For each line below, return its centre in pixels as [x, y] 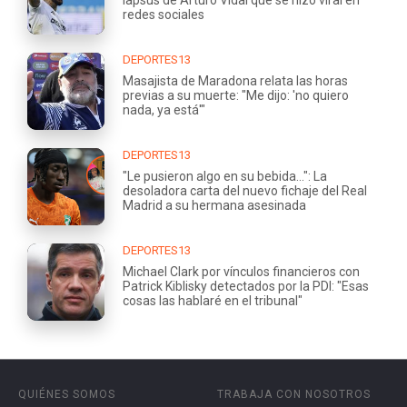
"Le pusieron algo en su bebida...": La [225, 176]
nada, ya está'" [164, 109]
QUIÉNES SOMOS [67, 394]
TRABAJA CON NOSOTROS [294, 394]
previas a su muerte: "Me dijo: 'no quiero [236, 95]
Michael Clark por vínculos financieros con [241, 271]
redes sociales [164, 14]
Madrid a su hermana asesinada [214, 205]
